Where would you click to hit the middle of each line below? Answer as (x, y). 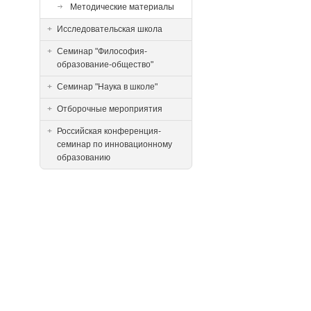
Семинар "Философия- (102, 51)
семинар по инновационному (114, 144)
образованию (83, 158)
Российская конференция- (109, 131)
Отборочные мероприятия (109, 109)
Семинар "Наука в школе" (107, 87)
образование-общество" (105, 65)
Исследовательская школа (109, 29)
